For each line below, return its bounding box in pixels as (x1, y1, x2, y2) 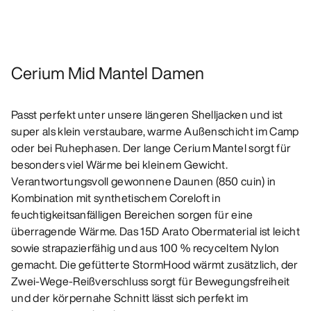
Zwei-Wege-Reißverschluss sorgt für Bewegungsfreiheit (11, 273, 290, 290)
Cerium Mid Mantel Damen (11, 60, 204, 86)
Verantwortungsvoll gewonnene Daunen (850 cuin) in (11, 173, 276, 190)
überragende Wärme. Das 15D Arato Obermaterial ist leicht (11, 223, 300, 240)
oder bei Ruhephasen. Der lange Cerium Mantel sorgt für (11, 140, 292, 157)
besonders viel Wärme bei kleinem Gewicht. (11, 156, 228, 174)
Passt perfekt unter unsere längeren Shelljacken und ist (11, 106, 283, 124)
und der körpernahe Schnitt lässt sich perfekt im (11, 289, 249, 307)
